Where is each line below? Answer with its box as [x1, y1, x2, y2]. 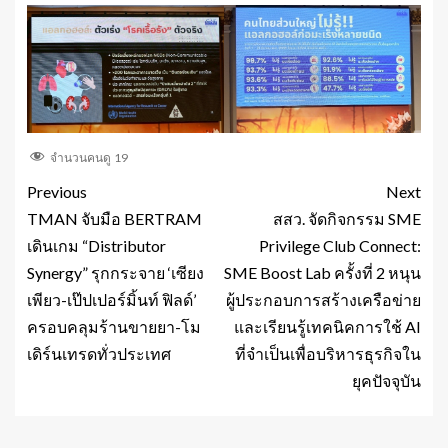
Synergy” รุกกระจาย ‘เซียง [27, 262, 204, 282]
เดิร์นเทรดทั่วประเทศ [27, 343, 171, 363]
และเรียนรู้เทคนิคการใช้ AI [234, 316, 421, 336]
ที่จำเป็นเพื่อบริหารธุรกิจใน [235, 343, 421, 363]
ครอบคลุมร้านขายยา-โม [27, 316, 201, 336]
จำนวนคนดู [50, 149, 111, 165]
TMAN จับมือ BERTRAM [27, 208, 202, 228]
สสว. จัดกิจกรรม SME [273, 208, 421, 228]
